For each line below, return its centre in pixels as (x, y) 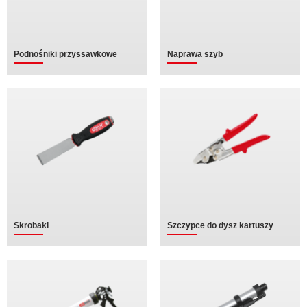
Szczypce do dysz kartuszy (220, 225)
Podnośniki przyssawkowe (65, 54)
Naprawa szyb (195, 54)
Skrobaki (31, 225)
